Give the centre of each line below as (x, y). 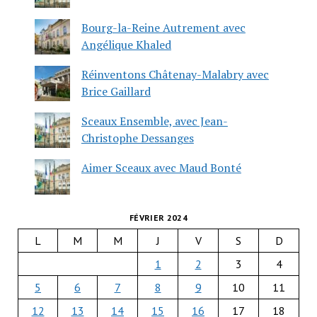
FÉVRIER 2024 (158, 217)
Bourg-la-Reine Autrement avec (163, 27)
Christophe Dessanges (137, 138)
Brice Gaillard (116, 91)
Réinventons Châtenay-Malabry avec (175, 74)
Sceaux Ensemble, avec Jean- (154, 121)
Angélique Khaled (126, 44)
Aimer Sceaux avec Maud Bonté (161, 167)
